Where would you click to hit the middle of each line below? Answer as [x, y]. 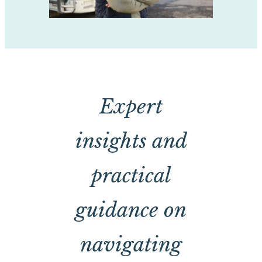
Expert [131, 106]
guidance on [131, 210]
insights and [131, 141]
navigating [131, 244]
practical [131, 175]
